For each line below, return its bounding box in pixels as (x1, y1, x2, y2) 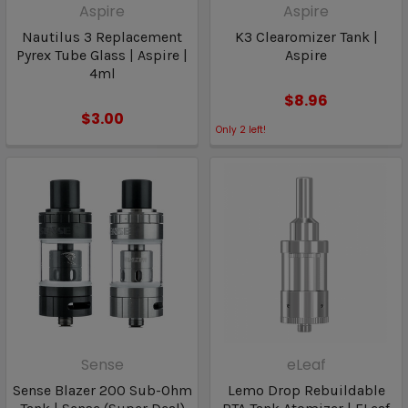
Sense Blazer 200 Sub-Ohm (12, 382, 192, 399)
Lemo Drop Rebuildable (227, 382, 385, 399)
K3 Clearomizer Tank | (234, 28, 378, 46)
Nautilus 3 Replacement (22, 28, 182, 46)
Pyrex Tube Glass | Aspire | (16, 46, 188, 64)
